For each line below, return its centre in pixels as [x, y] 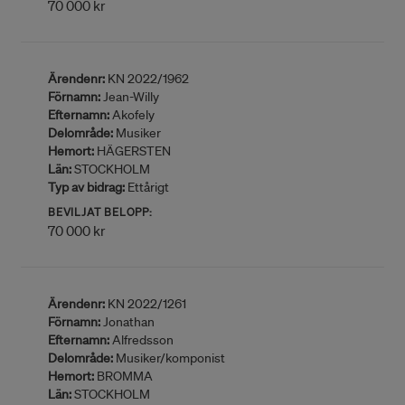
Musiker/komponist [169, 358]
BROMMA [123, 376]
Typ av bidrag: [86, 187]
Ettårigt [147, 187]
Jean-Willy [130, 97]
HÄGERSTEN [132, 151]
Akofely [132, 115]
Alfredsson [141, 340]
